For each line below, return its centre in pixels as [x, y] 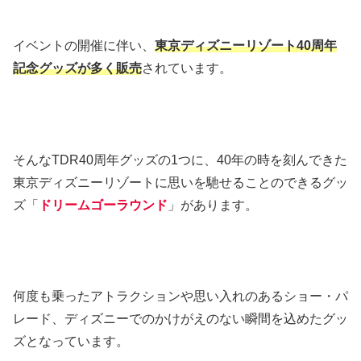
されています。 [187, 68]
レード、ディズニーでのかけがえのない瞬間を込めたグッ [180, 319]
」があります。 [213, 205]
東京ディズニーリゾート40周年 [246, 46]
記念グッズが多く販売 [77, 68]
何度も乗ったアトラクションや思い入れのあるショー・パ [180, 297]
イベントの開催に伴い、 [84, 46]
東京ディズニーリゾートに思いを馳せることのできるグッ [180, 182]
